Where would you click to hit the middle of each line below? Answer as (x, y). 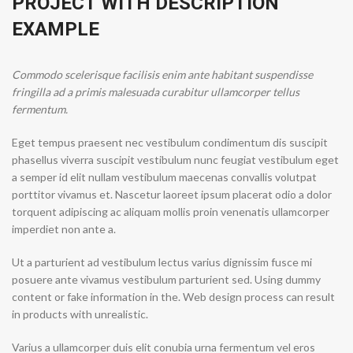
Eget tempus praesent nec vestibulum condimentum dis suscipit (170, 142)
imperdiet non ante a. (64, 229)
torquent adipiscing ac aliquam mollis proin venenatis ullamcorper (171, 212)
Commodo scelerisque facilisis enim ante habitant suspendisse (162, 74)
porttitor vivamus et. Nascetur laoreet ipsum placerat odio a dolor (172, 194)
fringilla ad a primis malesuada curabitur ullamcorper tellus (156, 92)
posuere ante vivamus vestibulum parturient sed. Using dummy (166, 279)
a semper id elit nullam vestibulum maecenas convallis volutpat (164, 177)
